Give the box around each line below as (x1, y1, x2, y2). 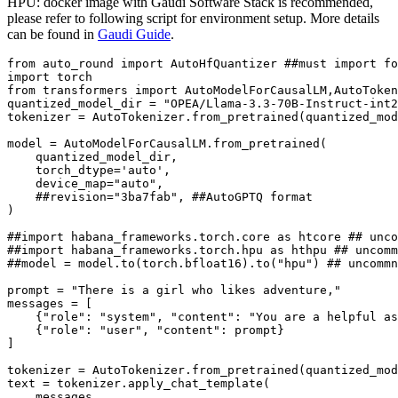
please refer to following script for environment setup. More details (7, 10, 379, 26)
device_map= (7, 176, 114, 190)
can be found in (7, 26, 98, 42)
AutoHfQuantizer (163, 56, 284, 70)
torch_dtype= (7, 163, 121, 177)
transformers (36, 83, 135, 97)
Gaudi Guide (98, 26, 171, 42)
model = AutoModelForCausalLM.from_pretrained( (7, 136, 327, 150)
